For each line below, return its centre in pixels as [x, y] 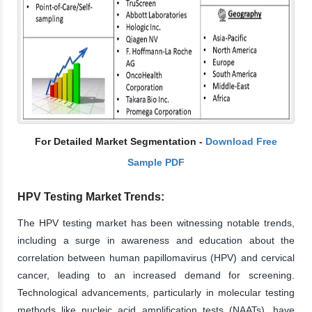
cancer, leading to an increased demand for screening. [156, 275]
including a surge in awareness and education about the [156, 240]
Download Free [241, 141]
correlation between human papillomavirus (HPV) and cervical [156, 257]
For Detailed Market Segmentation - [120, 141]
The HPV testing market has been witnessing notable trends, [156, 223]
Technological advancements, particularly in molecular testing [156, 292]
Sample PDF [156, 162]
